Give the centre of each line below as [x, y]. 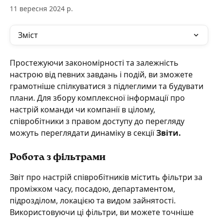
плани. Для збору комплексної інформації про [98, 98]
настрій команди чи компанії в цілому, [83, 109]
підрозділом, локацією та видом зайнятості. [94, 200]
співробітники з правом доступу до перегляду [98, 121]
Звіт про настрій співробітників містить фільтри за [107, 177]
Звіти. [169, 133]
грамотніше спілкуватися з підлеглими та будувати [108, 86]
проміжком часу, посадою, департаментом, [93, 189]
